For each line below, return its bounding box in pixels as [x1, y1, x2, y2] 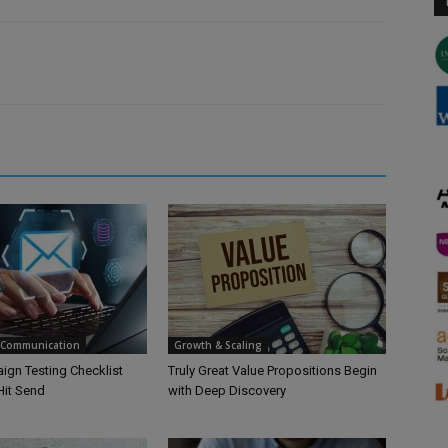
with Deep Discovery [168, 383, 286, 399]
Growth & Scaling [174, 338, 262, 353]
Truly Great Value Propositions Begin [168, 363, 377, 379]
